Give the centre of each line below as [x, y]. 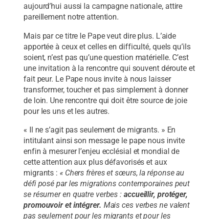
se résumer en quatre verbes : [74, 194]
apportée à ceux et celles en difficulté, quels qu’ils [107, 46]
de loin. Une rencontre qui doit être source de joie [105, 100]
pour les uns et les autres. [67, 111]
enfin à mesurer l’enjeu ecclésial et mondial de [102, 151]
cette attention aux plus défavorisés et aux [95, 162]
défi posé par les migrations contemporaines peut [107, 183]
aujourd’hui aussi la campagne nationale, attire [103, 6]
